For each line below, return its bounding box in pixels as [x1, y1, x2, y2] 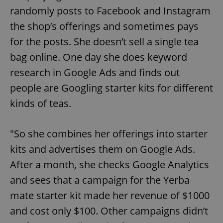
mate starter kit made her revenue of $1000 [10, 188, 210, 202]
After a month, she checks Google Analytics [10, 157, 209, 171]
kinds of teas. [10, 96, 71, 110]
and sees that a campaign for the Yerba [10, 173, 190, 187]
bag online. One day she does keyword [10, 50, 187, 64]
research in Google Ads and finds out [10, 65, 180, 79]
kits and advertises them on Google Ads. [10, 142, 195, 156]
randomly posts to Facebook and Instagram [10, 3, 211, 17]
